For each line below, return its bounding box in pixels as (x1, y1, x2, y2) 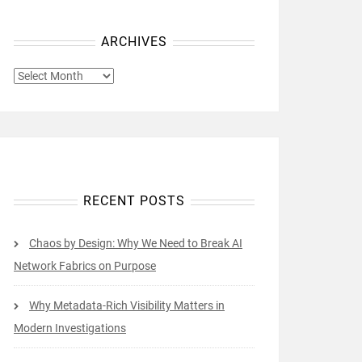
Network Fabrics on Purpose (14, 259, 156, 272)
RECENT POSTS (83, 193, 185, 208)
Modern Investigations (14, 322, 126, 335)
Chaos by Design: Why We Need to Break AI (29, 237, 242, 250)
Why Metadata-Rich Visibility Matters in (29, 299, 225, 312)
